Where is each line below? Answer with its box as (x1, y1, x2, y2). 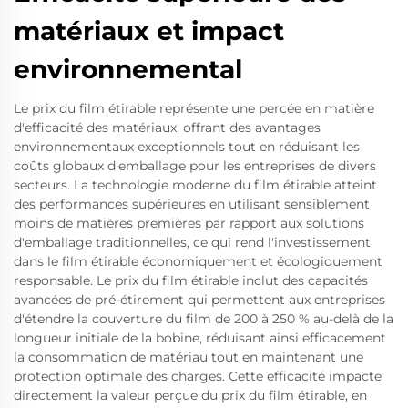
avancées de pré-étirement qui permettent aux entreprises (14, 291, 385, 308)
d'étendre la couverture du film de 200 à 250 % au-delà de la (14, 310, 393, 327)
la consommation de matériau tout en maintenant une (14, 348, 363, 365)
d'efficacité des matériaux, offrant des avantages (14, 118, 321, 136)
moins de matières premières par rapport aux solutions (14, 214, 364, 231)
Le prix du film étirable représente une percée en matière (14, 99, 374, 117)
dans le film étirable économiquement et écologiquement (14, 252, 382, 270)
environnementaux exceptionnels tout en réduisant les (14, 138, 360, 155)
